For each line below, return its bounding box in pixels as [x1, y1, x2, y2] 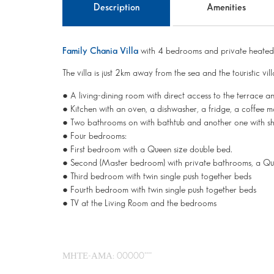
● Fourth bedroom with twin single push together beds [62, 185, 256, 194]
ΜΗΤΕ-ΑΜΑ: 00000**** [62, 252, 152, 261]
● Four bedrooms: [62, 131, 127, 141]
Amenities [207, 3, 246, 12]
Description [93, 3, 139, 12]
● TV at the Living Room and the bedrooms [62, 199, 217, 208]
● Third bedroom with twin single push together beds [62, 172, 251, 181]
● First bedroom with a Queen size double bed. [62, 145, 232, 154]
